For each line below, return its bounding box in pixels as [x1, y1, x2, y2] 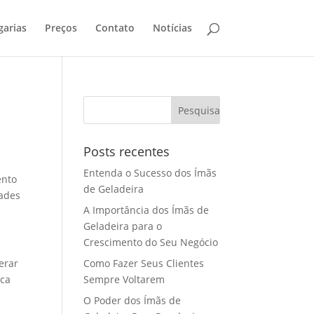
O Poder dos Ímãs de [83, 294, 182, 307]
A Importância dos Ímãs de [83, 203, 210, 217]
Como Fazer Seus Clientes [83, 257, 205, 270]
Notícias [152, 21, 192, 34]
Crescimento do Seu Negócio [83, 235, 219, 249]
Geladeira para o [83, 219, 163, 233]
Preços [44, 21, 77, 34]
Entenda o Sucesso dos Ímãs [83, 166, 217, 179]
